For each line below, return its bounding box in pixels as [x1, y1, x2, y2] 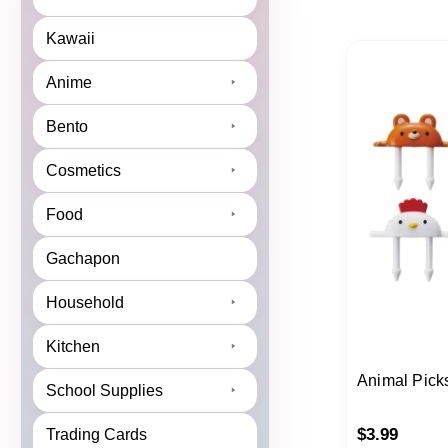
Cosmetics [46, 161, 121, 179]
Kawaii [46, 29, 95, 47]
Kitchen [46, 337, 100, 355]
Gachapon [46, 249, 120, 267]
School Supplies [46, 381, 163, 399]
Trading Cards [46, 425, 147, 443]
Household [46, 293, 124, 311]
